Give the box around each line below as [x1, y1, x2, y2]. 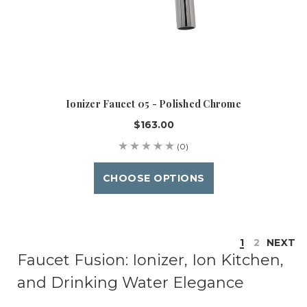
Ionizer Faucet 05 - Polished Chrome [66, 97, 241, 111]
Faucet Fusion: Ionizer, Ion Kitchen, [16, 251, 284, 270]
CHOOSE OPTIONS [102, 172, 205, 185]
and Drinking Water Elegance [16, 273, 244, 293]
